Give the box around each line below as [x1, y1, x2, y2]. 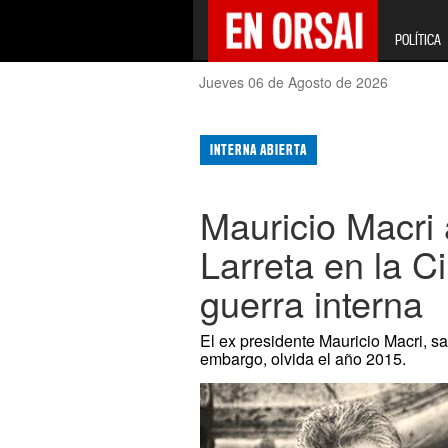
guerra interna [200, 277, 424, 329]
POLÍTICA [394, 31, 441, 48]
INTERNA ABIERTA [210, 141, 308, 159]
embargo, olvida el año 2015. [200, 347, 407, 371]
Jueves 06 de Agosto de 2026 [199, 72, 389, 92]
